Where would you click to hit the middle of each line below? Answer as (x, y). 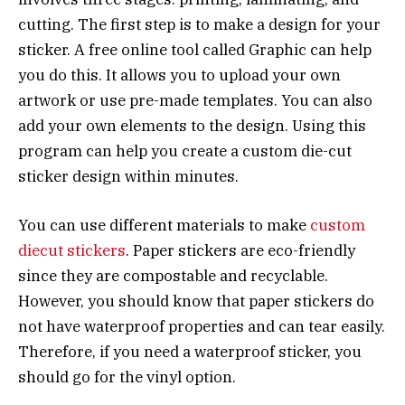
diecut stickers (72, 250)
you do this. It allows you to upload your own (179, 75)
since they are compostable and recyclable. (173, 275)
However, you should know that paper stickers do (196, 301)
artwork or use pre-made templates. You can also (195, 100)
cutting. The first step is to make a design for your (199, 24)
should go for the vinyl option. (127, 377)
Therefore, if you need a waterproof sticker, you (190, 351)
